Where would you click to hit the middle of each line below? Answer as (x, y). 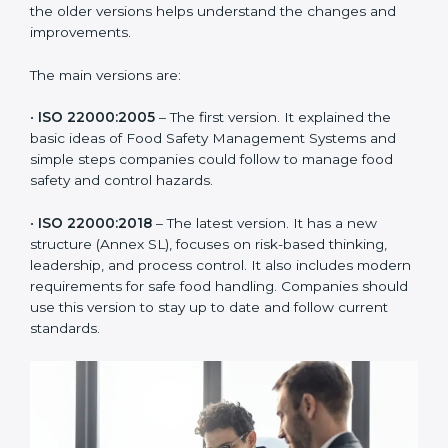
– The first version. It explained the (273, 222)
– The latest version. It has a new (264, 328)
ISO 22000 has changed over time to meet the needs (214, 31)
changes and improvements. (127, 136)
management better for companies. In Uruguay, (192, 73)
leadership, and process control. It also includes (191, 370)
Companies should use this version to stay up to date (210, 412)
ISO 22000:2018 (95, 328)
